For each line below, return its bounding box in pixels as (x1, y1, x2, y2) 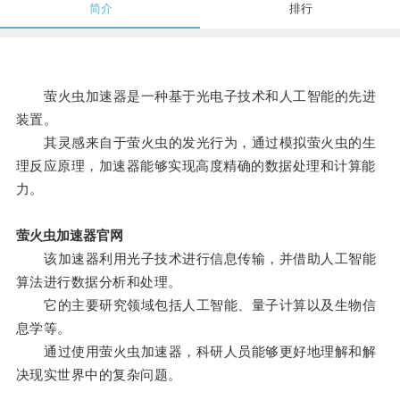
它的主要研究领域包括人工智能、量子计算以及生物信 (15, 297, 377, 313)
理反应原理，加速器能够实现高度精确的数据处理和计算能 (15, 158, 376, 174)
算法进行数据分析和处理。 (15, 274, 182, 290)
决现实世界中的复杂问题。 (15, 367, 182, 383)
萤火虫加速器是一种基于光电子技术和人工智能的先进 (15, 88, 377, 104)
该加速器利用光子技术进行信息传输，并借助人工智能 (15, 251, 377, 267)
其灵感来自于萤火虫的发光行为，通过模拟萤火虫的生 (15, 135, 377, 151)
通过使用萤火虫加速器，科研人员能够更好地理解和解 (15, 344, 377, 360)
